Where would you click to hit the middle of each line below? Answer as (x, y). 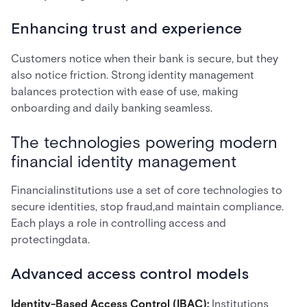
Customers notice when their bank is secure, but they (145, 59)
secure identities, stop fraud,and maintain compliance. (147, 207)
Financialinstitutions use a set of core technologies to (147, 190)
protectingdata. (50, 240)
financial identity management (124, 161)
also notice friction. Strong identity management (133, 75)
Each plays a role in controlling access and (119, 223)
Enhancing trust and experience (126, 29)
